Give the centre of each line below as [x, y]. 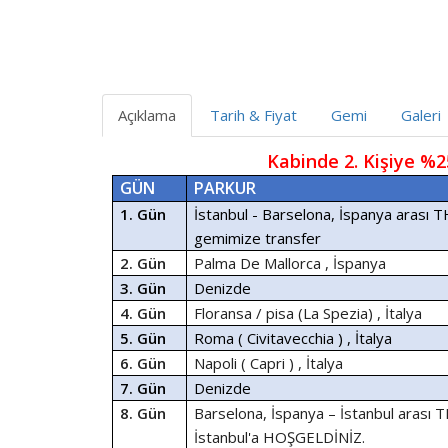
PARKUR [225, 188]
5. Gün [143, 338]
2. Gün [143, 263]
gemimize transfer [258, 238]
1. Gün [143, 214]
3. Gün [143, 288]
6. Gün [143, 363]
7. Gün [143, 388]
